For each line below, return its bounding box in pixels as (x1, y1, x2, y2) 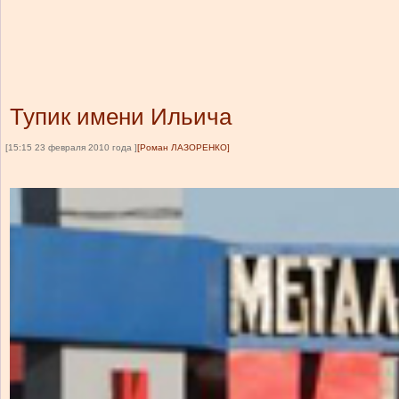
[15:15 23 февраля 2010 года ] (5, 142, 137, 152)
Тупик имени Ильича (10, 103, 232, 130)
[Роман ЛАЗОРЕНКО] (137, 142, 230, 152)
